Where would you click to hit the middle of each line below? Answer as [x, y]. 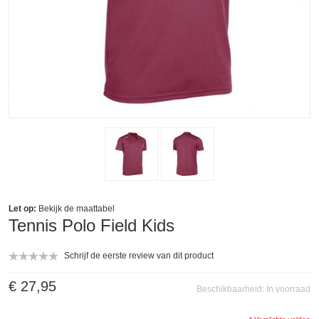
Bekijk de [56, 209]
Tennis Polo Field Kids [91, 225]
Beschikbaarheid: [231, 289]
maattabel [95, 209]
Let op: [22, 209]
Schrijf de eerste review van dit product [139, 256]
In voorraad [288, 289]
